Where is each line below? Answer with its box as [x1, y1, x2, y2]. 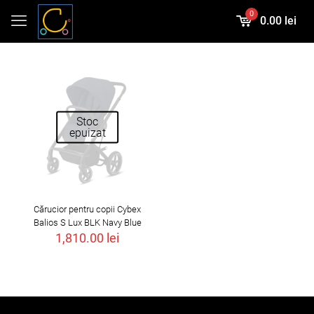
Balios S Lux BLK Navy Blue [33, 217, 142, 228]
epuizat [69, 125, 106, 139]
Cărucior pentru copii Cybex [34, 204, 142, 215]
